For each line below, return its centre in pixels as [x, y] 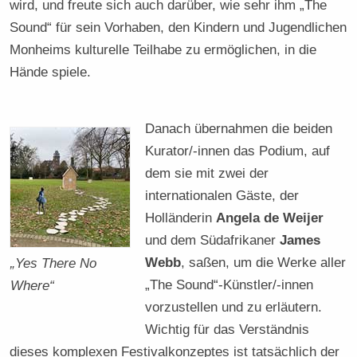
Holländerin [181, 217]
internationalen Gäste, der [222, 195]
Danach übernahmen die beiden [239, 128]
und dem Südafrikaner [213, 239]
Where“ [33, 285]
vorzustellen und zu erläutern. [234, 306]
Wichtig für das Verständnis [228, 329]
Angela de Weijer [270, 217]
